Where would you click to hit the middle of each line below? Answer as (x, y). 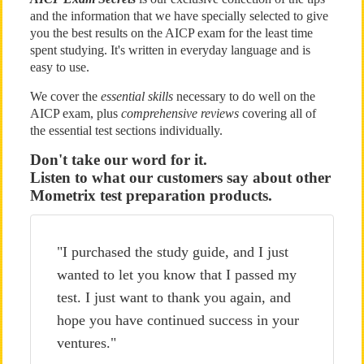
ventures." (86, 343)
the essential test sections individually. (126, 130)
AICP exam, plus (75, 113)
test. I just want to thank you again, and (173, 297)
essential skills (136, 96)
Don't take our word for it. (118, 160)
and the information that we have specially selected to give (179, 16)
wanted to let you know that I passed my (176, 275)
